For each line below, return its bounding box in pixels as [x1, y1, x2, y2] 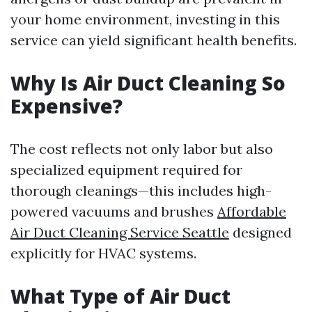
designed [229, 224, 292, 242]
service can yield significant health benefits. [10, 31, 297, 49]
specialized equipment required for [10, 161, 242, 179]
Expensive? [10, 93, 123, 120]
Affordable [217, 203, 286, 221]
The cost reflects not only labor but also [10, 140, 273, 158]
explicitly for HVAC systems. [10, 244, 196, 263]
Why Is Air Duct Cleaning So [10, 70, 286, 97]
